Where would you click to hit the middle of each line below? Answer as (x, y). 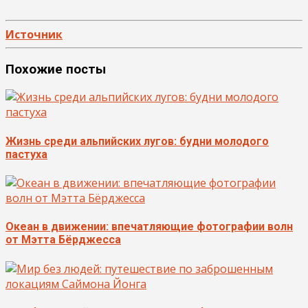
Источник (34, 34)
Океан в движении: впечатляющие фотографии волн (149, 227)
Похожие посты (56, 69)
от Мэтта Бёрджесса (63, 240)
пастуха (26, 154)
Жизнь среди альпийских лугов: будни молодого (137, 141)
